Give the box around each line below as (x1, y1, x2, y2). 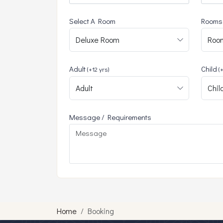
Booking (88, 206, 114, 216)
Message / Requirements (69, 112, 151, 122)
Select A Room (69, 16, 115, 26)
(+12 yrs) (87, 65, 109, 73)
